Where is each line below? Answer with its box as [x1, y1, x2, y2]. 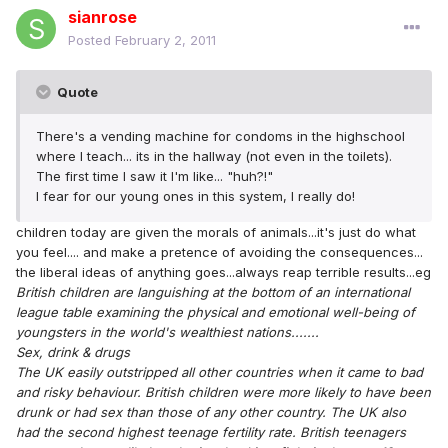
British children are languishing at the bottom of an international [16, 284, 410, 301]
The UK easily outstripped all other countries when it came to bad [16, 364, 423, 381]
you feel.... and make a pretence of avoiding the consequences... [16, 244, 423, 261]
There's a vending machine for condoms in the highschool [36, 128, 405, 145]
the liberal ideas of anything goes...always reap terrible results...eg [16, 264, 431, 281]
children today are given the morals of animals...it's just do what [16, 224, 416, 241]
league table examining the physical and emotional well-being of [16, 304, 415, 321]
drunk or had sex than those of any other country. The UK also [16, 404, 406, 421]
